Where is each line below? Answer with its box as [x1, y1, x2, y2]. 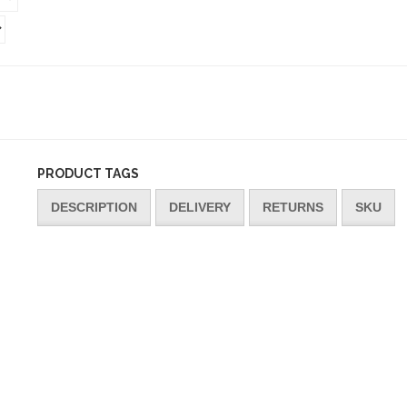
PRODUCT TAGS [37, 166, 140, 181]
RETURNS [263, 200, 324, 214]
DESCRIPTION [51, 200, 138, 214]
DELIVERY [169, 200, 232, 214]
